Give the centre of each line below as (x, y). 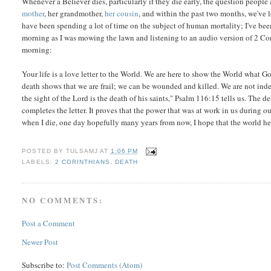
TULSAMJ (82, 151)
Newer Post (40, 242)
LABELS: (38, 162)
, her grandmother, (75, 13)
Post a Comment (49, 223)
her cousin (122, 13)
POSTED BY (44, 151)
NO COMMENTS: (63, 200)
